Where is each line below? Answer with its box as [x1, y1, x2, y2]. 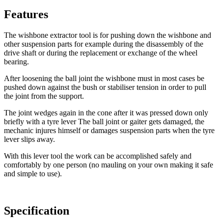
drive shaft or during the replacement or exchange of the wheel [4, 48, 197, 57]
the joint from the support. [4, 91, 86, 100]
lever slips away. [4, 135, 57, 143]
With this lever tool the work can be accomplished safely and [4, 151, 192, 160]
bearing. [4, 57, 31, 66]
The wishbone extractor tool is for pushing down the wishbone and [4, 30, 211, 39]
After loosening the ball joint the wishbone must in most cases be [4, 74, 204, 82]
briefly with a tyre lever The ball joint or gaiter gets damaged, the [4, 117, 204, 126]
